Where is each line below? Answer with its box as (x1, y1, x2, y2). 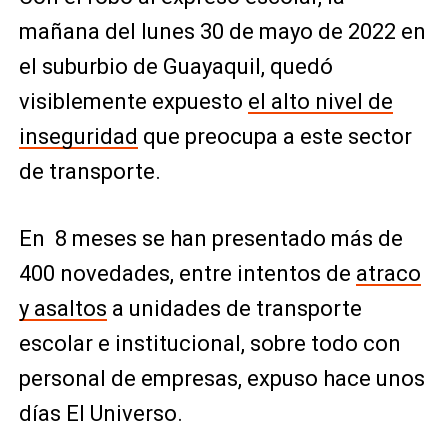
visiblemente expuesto (18, 89, 248, 114)
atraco (355, 261, 421, 286)
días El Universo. (18, 401, 183, 426)
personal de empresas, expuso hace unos (18, 366, 425, 391)
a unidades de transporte (106, 296, 362, 321)
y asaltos (18, 296, 107, 321)
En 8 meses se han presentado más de (18, 226, 403, 251)
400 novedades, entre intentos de (18, 261, 356, 286)
